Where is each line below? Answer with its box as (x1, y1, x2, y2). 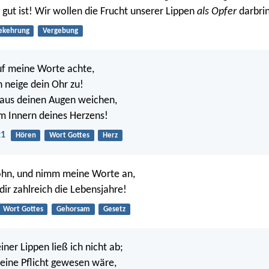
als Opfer (197, 5, 237, 17)
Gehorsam (56, 205, 90, 213)
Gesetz (103, 205, 125, 213)
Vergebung (42, 26, 78, 35)
